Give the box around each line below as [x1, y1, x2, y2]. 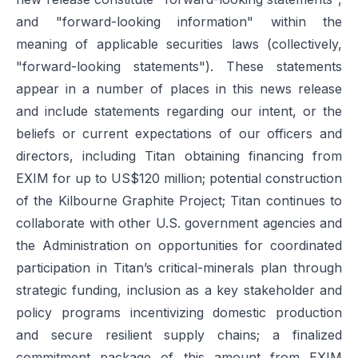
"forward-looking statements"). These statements [16, 58, 342, 74]
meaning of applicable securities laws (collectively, [16, 36, 342, 52]
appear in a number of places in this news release [16, 81, 342, 97]
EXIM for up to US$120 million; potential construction [16, 170, 342, 186]
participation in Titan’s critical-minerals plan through [16, 260, 342, 276]
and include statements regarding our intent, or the [16, 103, 342, 119]
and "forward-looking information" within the [16, 14, 342, 30]
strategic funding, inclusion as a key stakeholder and [16, 282, 342, 298]
